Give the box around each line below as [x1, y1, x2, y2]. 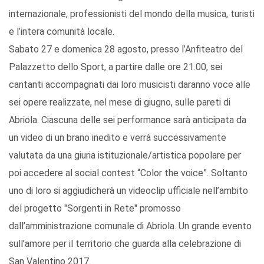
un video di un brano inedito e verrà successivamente [9, 132, 226, 144]
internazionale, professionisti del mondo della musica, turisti [9, 8, 255, 20]
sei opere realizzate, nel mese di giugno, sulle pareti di [9, 97, 230, 108]
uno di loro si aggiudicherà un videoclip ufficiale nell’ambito [9, 185, 248, 197]
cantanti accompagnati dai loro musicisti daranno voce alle [9, 79, 250, 91]
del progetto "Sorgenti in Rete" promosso [9, 203, 181, 214]
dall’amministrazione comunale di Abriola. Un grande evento [9, 220, 252, 232]
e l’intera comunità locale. [9, 26, 114, 38]
